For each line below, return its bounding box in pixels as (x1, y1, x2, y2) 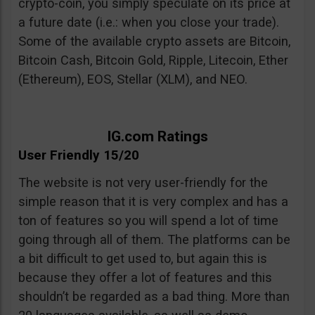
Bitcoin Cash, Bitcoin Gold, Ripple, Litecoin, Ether (18, 53, 288, 68)
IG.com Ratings (107, 128, 208, 146)
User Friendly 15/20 (18, 147, 139, 164)
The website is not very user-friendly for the (18, 175, 268, 191)
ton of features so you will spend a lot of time (18, 213, 278, 229)
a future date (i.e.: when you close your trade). (18, 15, 279, 30)
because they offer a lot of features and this (18, 270, 272, 285)
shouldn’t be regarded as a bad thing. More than (18, 289, 290, 304)
